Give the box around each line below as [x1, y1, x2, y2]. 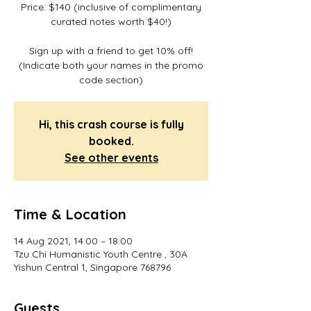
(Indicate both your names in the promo [19, 59, 203, 72]
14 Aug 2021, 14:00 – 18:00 [14, 235, 133, 247]
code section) [79, 74, 143, 86]
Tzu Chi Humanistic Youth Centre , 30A [14, 248, 187, 260]
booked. [88, 134, 134, 148]
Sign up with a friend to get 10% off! [29, 44, 193, 57]
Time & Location [14, 205, 126, 223]
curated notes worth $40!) [51, 15, 171, 28]
